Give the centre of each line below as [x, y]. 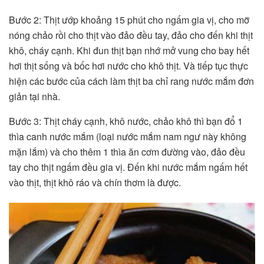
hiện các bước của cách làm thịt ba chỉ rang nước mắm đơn [131, 81]
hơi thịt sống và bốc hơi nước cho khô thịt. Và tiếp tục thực [128, 65]
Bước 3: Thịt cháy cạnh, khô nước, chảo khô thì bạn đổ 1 [126, 121]
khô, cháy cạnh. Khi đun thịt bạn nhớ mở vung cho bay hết [129, 50]
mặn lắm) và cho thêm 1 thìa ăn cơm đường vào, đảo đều [127, 151]
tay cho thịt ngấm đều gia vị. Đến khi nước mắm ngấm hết [128, 167]
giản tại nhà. [34, 96]
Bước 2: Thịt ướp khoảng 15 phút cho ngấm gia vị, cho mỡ [129, 19]
